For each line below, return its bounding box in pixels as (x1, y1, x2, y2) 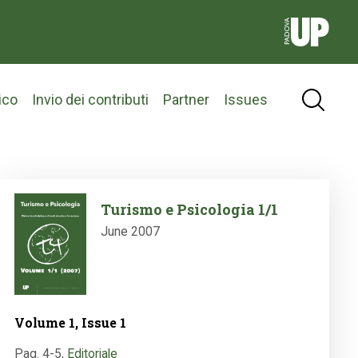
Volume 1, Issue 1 (14, 314, 126, 332)
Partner (163, 90, 209, 108)
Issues (224, 90, 268, 108)
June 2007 (100, 224, 160, 240)
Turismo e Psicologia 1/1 (100, 200, 278, 220)
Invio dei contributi (32, 90, 149, 108)
